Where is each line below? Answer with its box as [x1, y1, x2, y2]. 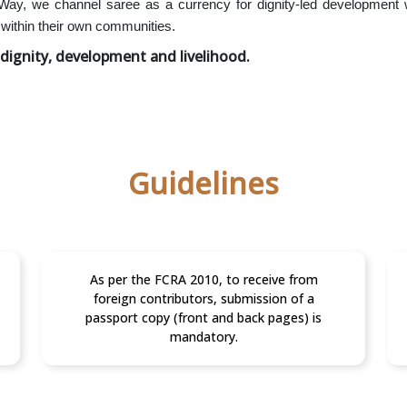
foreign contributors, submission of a [93, 290, 314, 308]
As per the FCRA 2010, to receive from [89, 271, 318, 289]
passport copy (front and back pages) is [85, 309, 322, 327]
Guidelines [128, 163, 279, 203]
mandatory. [169, 328, 238, 346]
